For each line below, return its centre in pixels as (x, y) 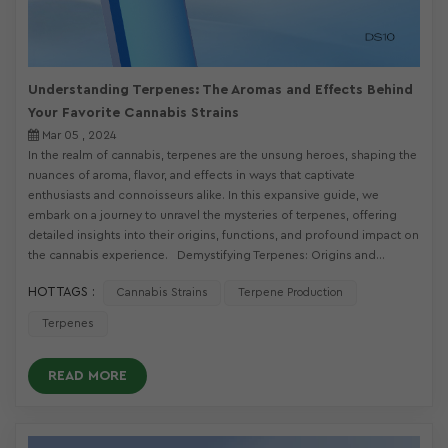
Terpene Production (291, 293)
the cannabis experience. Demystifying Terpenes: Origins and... (206, 255)
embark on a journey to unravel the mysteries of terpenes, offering (212, 215)
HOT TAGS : (61, 292)
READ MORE (87, 375)
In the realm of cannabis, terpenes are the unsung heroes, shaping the (222, 155)
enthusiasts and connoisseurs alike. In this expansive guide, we (203, 195)
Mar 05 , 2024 (77, 135)
